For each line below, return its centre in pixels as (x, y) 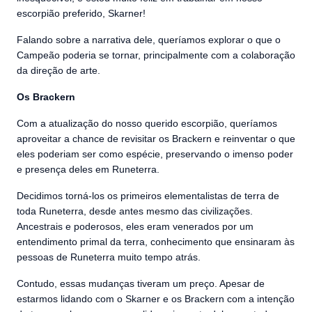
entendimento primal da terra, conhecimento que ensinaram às (156, 242)
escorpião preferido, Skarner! (81, 13)
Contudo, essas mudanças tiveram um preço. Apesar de (141, 283)
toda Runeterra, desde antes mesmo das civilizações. (135, 211)
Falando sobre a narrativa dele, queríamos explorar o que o (149, 40)
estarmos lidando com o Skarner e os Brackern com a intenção (156, 299)
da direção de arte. (58, 70)
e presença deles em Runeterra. (88, 169)
